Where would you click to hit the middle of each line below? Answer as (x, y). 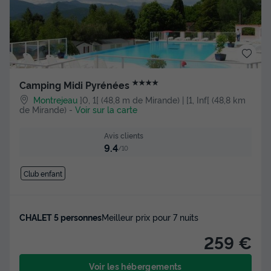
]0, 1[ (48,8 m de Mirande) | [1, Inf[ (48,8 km (163, 99)
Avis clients (123, 135)
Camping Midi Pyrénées (76, 84)
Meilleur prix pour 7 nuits (150, 217)
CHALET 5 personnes (60, 217)
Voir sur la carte (106, 109)
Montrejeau (56, 99)
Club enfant (43, 174)
